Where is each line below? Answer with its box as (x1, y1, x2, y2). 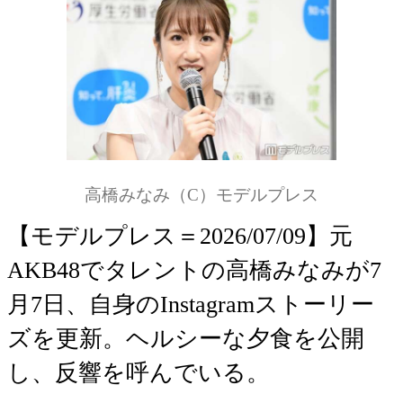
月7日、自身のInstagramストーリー (7, 291, 374, 318)
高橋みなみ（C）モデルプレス (85, 184, 318, 204)
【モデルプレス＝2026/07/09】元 (7, 222, 353, 249)
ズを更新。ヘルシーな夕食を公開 (7, 325, 364, 352)
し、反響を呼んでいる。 (7, 359, 270, 386)
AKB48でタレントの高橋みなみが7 (7, 256, 381, 283)
